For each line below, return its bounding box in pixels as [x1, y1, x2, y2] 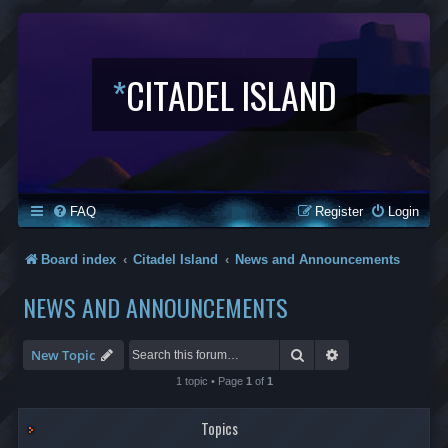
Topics [200, 418, 238, 439]
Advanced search [340, 345, 445, 363]
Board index [41, 252, 116, 267]
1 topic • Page [175, 375, 246, 387]
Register [315, 204, 363, 219]
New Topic [31, 346, 95, 364]
